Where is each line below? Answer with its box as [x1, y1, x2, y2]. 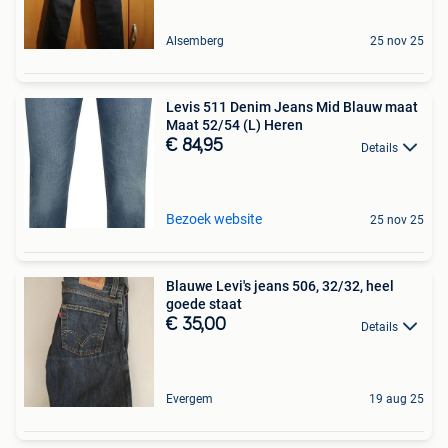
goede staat [166, 296, 242, 313]
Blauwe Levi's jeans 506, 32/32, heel [166, 278, 394, 295]
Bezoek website [166, 211, 262, 228]
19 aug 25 [369, 392, 424, 407]
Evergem [166, 392, 213, 407]
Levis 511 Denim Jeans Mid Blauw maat [166, 99, 418, 116]
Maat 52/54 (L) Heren [166, 117, 303, 134]
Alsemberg [166, 34, 224, 49]
